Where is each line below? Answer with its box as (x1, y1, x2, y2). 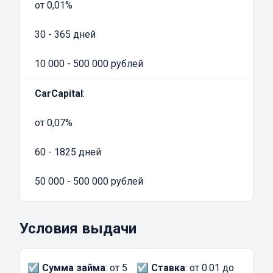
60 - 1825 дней (35, 146, 101, 158)
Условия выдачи (19, 220, 136, 238)
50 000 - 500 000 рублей (35, 175, 143, 188)
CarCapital (35, 88, 83, 100)
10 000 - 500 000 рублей (35, 58, 143, 70)
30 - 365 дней (35, 29, 96, 41)
